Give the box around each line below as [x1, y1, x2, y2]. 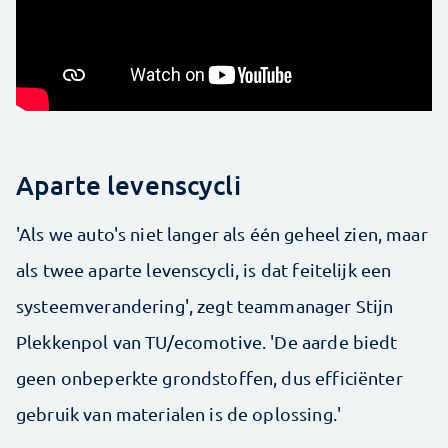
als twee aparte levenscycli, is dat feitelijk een [16, 258, 392, 280]
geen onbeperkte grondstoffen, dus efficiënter [16, 366, 403, 388]
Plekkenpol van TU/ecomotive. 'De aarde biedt [16, 330, 398, 352]
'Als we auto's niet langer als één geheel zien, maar [16, 222, 428, 244]
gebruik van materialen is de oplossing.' [16, 402, 341, 424]
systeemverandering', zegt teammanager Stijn [16, 294, 394, 316]
